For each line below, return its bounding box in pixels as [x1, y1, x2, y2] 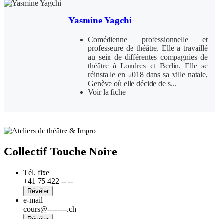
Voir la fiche [88, 88, 130, 96]
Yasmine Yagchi [68, 15, 131, 26]
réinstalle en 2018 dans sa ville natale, [88, 70, 208, 79]
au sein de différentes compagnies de [88, 52, 208, 61]
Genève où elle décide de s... [88, 79, 176, 88]
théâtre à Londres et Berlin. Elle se [88, 61, 208, 70]
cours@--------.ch [23, 204, 76, 213]
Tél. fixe [23, 168, 49, 176]
